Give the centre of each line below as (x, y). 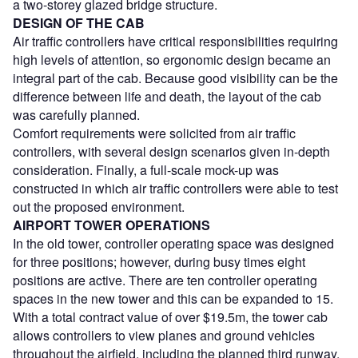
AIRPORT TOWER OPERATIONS (111, 225)
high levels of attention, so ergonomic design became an (172, 60)
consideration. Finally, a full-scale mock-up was (146, 170)
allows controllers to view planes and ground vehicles (164, 336)
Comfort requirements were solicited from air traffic (154, 133)
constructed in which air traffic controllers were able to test (175, 189)
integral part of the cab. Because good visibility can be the (175, 78)
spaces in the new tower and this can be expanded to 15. (173, 299)
